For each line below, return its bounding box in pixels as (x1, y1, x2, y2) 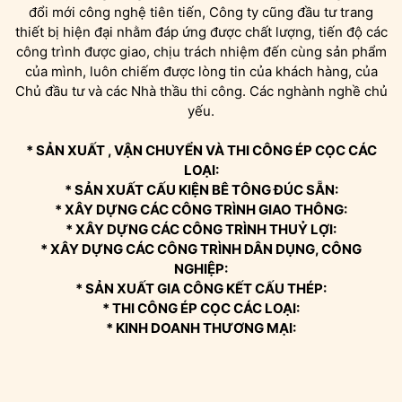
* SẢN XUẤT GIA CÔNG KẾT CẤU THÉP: (75, 279, 327, 297)
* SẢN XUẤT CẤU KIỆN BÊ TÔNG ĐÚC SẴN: (64, 180, 338, 198)
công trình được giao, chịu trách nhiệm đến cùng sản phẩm (15, 42, 387, 60)
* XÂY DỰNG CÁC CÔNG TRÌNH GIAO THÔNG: (55, 200, 347, 218)
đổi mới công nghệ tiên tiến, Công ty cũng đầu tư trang (29, 3, 373, 21)
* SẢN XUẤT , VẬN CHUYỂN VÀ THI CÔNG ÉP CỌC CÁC (25, 141, 377, 159)
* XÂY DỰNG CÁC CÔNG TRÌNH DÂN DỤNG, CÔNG (40, 240, 362, 258)
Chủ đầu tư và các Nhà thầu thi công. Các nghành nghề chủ (14, 82, 388, 100)
